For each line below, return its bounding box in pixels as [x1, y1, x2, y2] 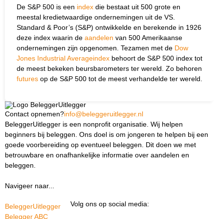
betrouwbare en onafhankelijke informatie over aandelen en [5, 151, 189, 159]
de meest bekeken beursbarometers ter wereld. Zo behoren [17, 65, 202, 73]
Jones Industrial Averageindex [17, 54, 109, 63]
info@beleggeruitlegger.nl [64, 110, 143, 118]
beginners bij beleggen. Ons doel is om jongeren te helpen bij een [5, 131, 208, 139]
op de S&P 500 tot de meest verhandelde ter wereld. [38, 75, 202, 83]
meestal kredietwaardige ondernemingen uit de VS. [17, 13, 175, 22]
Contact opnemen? [5, 110, 64, 118]
